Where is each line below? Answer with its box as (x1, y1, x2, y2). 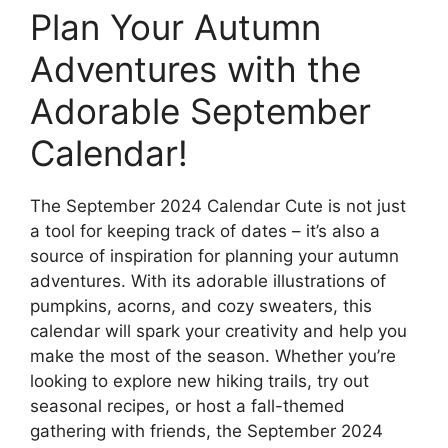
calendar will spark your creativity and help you (30, 321, 407, 342)
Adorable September (30, 90, 371, 133)
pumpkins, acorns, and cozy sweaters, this (30, 296, 372, 317)
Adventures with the (30, 48, 361, 91)
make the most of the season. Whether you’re (30, 346, 396, 367)
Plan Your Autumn (30, 6, 321, 49)
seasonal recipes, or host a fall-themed (30, 396, 345, 417)
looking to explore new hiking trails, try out (30, 371, 369, 392)
